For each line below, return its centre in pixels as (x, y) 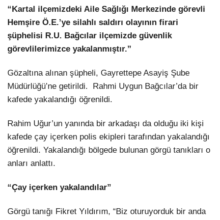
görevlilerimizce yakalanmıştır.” (69, 49)
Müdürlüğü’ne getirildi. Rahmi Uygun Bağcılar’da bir (103, 86)
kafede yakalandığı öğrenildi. (60, 99)
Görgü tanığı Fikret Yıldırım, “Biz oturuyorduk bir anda (107, 211)
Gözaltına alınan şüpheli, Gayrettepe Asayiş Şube (98, 73)
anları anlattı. (33, 163)
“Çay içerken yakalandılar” (61, 187)
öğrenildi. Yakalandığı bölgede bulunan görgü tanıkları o (109, 150)
